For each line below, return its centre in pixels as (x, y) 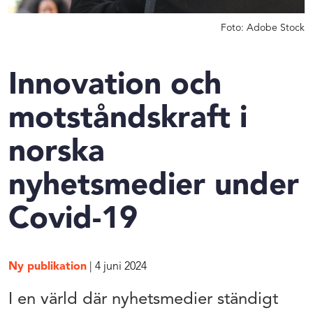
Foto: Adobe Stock (263, 28)
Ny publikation (48, 267)
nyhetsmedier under (154, 186)
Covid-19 (73, 220)
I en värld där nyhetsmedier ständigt (143, 299)
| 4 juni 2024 (117, 267)
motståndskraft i (128, 119)
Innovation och (115, 86)
